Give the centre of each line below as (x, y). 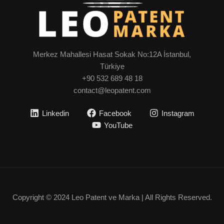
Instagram (178, 113)
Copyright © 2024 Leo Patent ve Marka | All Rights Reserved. (112, 197)
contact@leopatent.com (112, 90)
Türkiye (112, 66)
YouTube (118, 125)
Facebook (115, 113)
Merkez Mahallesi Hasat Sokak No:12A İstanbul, (112, 54)
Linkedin (55, 113)
